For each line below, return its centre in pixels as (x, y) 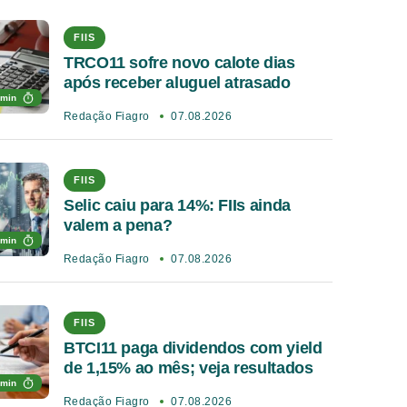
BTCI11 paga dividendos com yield (193, 348)
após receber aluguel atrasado (177, 83)
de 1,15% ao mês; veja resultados (189, 368)
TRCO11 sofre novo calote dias (179, 63)
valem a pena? (118, 225)
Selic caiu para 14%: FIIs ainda (177, 205)
